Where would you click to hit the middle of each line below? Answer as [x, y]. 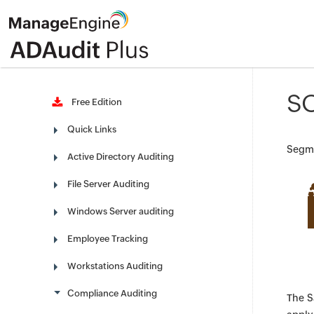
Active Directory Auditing [121, 157]
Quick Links [92, 129]
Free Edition [95, 102]
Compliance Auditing [112, 293]
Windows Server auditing [121, 211]
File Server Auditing [108, 184]
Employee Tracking [108, 239]
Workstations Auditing [115, 266]
